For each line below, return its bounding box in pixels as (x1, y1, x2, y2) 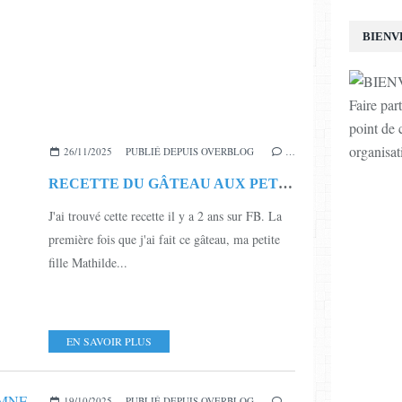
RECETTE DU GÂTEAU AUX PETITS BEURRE (278, 175, 293, 191)
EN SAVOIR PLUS (66, 333, 152, 348)
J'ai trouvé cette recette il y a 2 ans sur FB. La (48, 206, 282, 224)
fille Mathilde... (48, 253, 127, 271)
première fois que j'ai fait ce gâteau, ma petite (48, 230, 280, 248)
